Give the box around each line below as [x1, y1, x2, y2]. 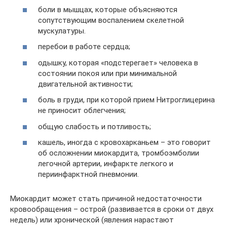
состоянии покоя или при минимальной [38, 68, 177, 78]
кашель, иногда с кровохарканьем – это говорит [38, 138, 211, 147]
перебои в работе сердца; [38, 42, 130, 51]
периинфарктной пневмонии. [38, 170, 139, 179]
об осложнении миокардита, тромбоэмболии [38, 148, 199, 158]
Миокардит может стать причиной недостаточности [10, 194, 202, 203]
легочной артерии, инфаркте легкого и [38, 159, 173, 168]
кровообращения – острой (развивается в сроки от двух [10, 205, 213, 214]
